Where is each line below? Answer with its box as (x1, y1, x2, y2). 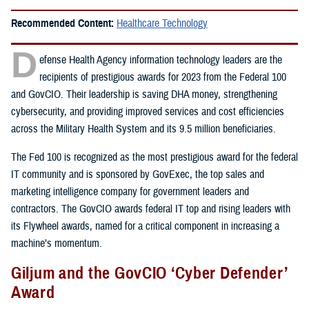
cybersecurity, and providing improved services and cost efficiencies (11, 104, 284, 119)
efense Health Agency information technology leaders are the (39, 52, 282, 67)
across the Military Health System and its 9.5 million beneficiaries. (11, 121, 276, 136)
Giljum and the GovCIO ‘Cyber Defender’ (11, 262, 288, 283)
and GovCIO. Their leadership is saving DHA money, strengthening (11, 87, 277, 101)
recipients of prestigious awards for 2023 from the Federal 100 (39, 70, 286, 84)
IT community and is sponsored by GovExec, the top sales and (11, 167, 264, 181)
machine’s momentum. (11, 236, 102, 250)
